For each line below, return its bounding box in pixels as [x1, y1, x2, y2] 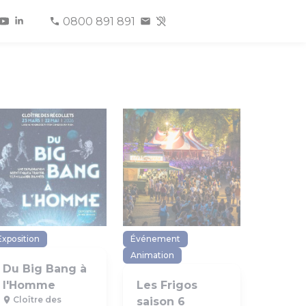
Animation [130, 250, 174, 260]
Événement [130, 234, 180, 244]
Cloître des [11, 294, 61, 305]
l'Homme [3, 279, 55, 292]
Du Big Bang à [3, 262, 87, 275]
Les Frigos [137, 279, 197, 292]
